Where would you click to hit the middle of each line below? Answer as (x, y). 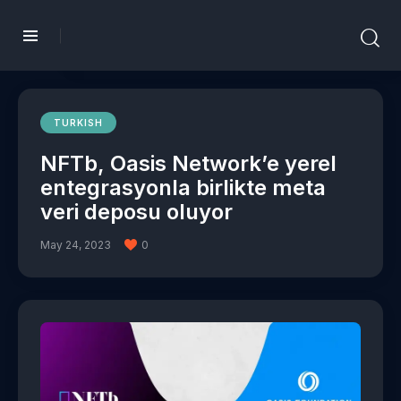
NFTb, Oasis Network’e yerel (188, 164)
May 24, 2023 (76, 245)
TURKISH (78, 123)
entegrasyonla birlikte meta (183, 188)
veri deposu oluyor (137, 212)
